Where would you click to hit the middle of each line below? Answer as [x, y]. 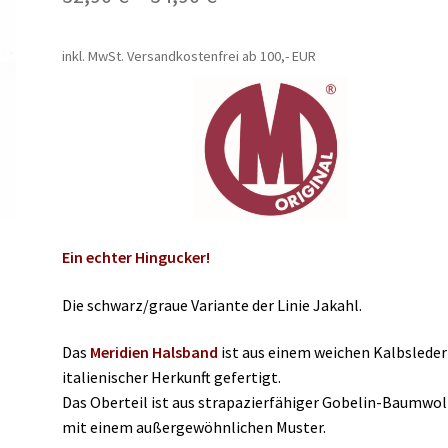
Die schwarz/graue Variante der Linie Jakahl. [212, 304]
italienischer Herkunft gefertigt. [172, 377]
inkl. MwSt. [93, 55]
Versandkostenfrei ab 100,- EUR [222, 55]
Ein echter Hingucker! [136, 257]
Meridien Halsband [154, 352]
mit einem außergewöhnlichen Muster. [194, 427]
